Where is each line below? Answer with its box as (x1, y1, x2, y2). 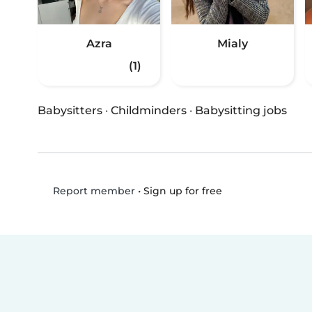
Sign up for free (143, 184, 222, 197)
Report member (49, 185, 135, 198)
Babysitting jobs (195, 104, 287, 118)
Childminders (111, 104, 187, 118)
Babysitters (38, 104, 102, 118)
